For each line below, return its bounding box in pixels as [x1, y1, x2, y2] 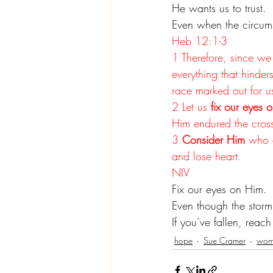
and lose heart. [172, 149, 241, 163]
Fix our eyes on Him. [172, 182, 267, 196]
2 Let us [172, 99, 211, 114]
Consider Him [182, 132, 245, 147]
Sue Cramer [204, 234, 246, 246]
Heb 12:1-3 [172, 34, 227, 48]
